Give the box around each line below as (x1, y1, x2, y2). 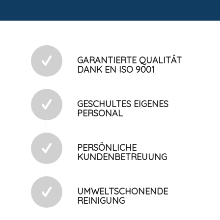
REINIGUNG (77, 195, 125, 207)
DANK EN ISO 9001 (77, 64, 155, 76)
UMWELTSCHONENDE (77, 186, 168, 197)
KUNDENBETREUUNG (77, 151, 167, 163)
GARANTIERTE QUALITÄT (77, 55, 182, 66)
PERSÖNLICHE (77, 142, 137, 154)
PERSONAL (77, 108, 123, 119)
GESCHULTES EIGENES (77, 98, 169, 110)
